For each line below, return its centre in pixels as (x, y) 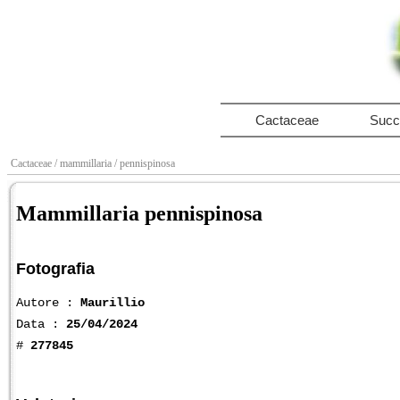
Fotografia (55, 268)
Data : (41, 324)
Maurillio (112, 302)
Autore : (48, 302)
